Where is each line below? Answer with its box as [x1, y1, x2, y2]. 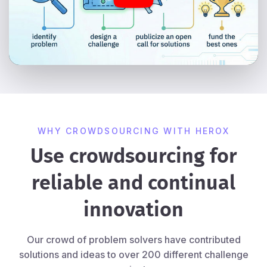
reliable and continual [32, 173, 235, 194]
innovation [83, 200, 184, 221]
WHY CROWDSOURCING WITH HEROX [38, 125, 229, 136]
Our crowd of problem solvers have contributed [26, 233, 241, 246]
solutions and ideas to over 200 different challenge [18, 248, 249, 260]
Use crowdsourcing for [30, 146, 237, 167]
